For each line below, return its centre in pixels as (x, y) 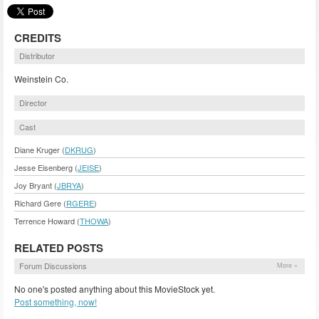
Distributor (37, 55)
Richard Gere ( (40, 203)
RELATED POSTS (59, 247)
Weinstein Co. (41, 78)
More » (287, 265)
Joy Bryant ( (36, 185)
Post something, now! (56, 301)
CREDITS (38, 37)
